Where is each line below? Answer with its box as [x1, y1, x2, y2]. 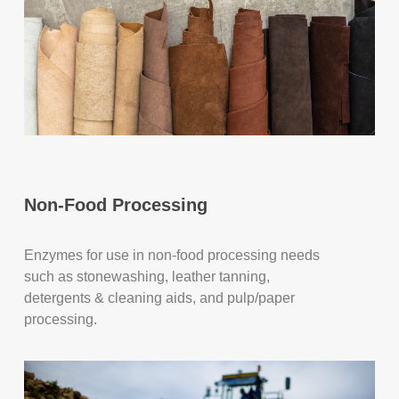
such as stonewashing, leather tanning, [24, 268, 271, 284]
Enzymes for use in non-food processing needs [24, 247, 321, 263]
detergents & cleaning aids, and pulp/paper [24, 289, 296, 305]
